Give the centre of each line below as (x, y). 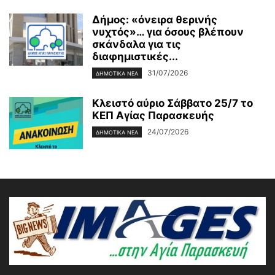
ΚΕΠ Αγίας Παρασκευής (153, 115)
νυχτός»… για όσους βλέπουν (168, 32)
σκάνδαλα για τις (137, 44)
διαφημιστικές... (135, 56)
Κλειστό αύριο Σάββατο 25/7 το (172, 103)
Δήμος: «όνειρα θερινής (155, 19)
